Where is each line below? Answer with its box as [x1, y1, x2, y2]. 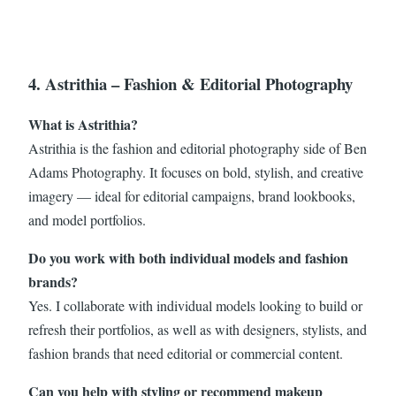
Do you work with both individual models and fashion [28, 247, 348, 268]
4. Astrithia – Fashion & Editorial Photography [28, 71, 353, 95]
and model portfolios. [28, 209, 146, 229]
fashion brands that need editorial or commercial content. [28, 343, 343, 362]
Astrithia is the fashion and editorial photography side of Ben [28, 138, 367, 157]
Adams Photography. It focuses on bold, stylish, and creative [28, 162, 363, 181]
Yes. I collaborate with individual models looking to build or [28, 295, 362, 315]
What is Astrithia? [28, 113, 138, 134]
